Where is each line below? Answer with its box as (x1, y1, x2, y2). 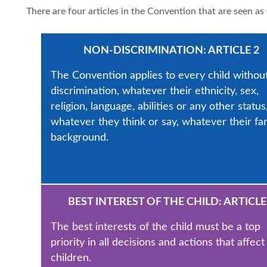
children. (51, 253, 91, 263)
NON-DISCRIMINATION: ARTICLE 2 (83, 45, 259, 55)
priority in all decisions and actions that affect (51, 237, 265, 247)
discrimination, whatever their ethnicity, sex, (51, 86, 259, 96)
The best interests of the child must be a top (51, 222, 260, 232)
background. (51, 132, 108, 142)
